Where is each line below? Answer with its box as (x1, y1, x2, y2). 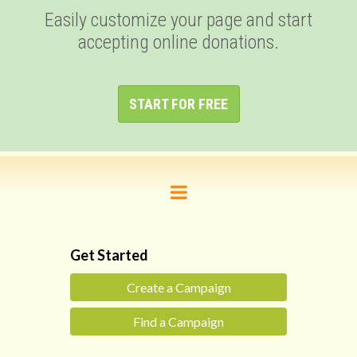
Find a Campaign (133, 314, 224, 330)
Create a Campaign (126, 280, 231, 296)
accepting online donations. (78, 31, 279, 54)
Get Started (70, 246, 149, 265)
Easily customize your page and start (45, 9, 312, 32)
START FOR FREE (129, 96, 228, 113)
